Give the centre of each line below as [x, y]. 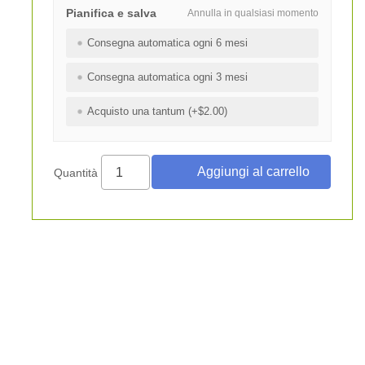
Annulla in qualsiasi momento [253, 13]
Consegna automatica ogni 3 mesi [167, 77]
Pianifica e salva [111, 13]
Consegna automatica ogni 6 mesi [167, 43]
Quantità [77, 172]
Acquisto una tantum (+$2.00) [157, 111]
